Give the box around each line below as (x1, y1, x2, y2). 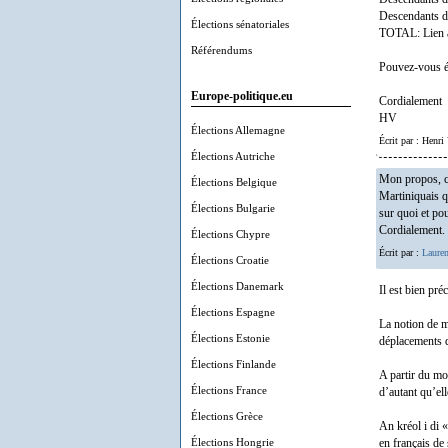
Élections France (191, 384, 267, 396)
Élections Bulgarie (191, 202, 275, 214)
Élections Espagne (191, 306, 275, 318)
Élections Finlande (191, 358, 276, 370)
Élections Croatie (191, 254, 269, 266)
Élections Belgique (191, 176, 277, 188)
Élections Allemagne (191, 124, 285, 136)
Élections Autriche (191, 150, 275, 162)
